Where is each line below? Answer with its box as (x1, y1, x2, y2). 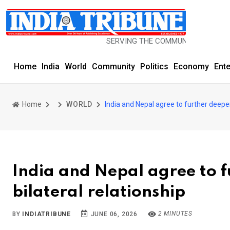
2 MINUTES (156, 210, 193, 217)
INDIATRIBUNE (22, 210, 71, 218)
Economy (174, 62, 209, 71)
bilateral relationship (12, 184, 185, 200)
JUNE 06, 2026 (88, 210, 138, 218)
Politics (140, 62, 168, 71)
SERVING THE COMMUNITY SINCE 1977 (76, 36, 211, 46)
